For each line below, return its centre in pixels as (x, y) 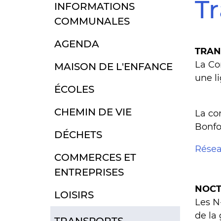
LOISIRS (74, 195)
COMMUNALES (92, 21)
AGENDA (77, 44)
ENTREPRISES (89, 172)
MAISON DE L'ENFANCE (113, 66)
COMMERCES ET (95, 157)
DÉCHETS (78, 134)
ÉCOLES (74, 89)
